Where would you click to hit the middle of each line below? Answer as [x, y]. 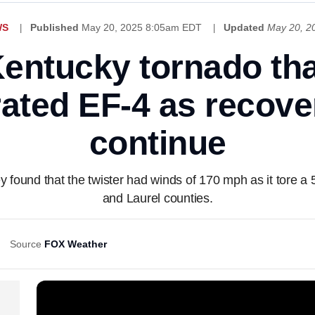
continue [157, 143]
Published [54, 27]
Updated [244, 27]
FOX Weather [76, 244]
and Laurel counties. [157, 198]
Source [26, 244]
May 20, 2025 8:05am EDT [143, 27]
